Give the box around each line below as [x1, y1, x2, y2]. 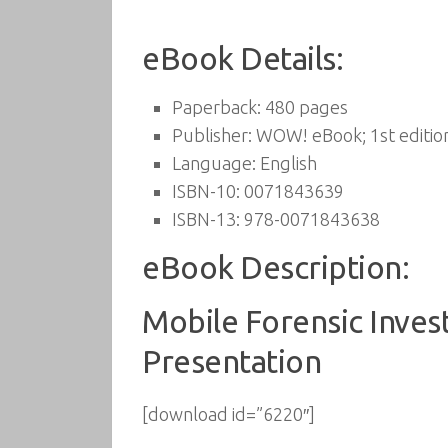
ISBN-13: [172, 209, 240, 229]
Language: [172, 153, 256, 173]
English [256, 153, 317, 173]
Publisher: [172, 125, 252, 145]
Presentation [142, 344, 321, 379]
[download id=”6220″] [142, 404, 315, 424]
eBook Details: [142, 41, 343, 76]
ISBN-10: [172, 181, 240, 201]
